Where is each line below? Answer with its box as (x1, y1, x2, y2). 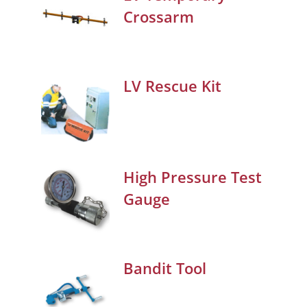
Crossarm (123, 6, 194, 27)
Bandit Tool (123, 258, 206, 279)
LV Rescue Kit (123, 75, 221, 97)
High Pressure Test (123, 167, 262, 188)
